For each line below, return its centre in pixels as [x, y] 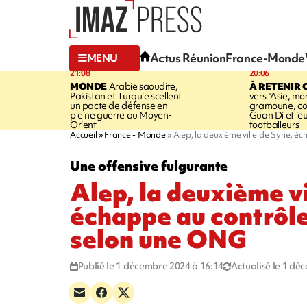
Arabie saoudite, [143, 86]
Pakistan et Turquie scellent [126, 96]
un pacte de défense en [119, 105]
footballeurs [274, 124]
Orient [83, 124]
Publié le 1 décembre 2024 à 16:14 [151, 266]
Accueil [84, 134]
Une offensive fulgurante [149, 165]
